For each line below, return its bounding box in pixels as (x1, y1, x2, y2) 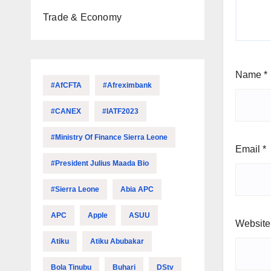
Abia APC (120, 185, 154, 194)
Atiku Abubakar (90, 237, 144, 246)
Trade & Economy (43, 12, 122, 22)
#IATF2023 (102, 107, 139, 116)
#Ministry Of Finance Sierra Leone (51, 133, 168, 142)
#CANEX (51, 107, 81, 116)
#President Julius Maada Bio (51, 159, 149, 168)
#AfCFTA (51, 81, 82, 90)
